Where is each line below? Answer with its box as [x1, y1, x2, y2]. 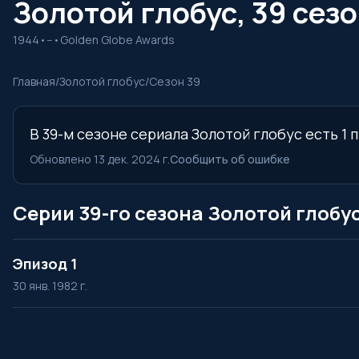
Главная [13, 74, 55, 89]
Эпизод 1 [13, 254, 77, 273]
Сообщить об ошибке [170, 151, 290, 167]
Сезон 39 [149, 74, 200, 89]
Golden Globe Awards [60, 32, 175, 47]
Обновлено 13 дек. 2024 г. [30, 151, 170, 167]
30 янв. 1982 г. [13, 278, 87, 293]
